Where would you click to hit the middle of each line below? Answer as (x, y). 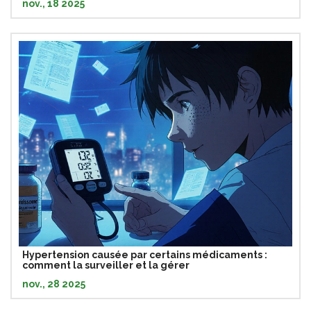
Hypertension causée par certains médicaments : (145, 254)
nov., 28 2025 (54, 284)
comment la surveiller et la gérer (106, 265)
